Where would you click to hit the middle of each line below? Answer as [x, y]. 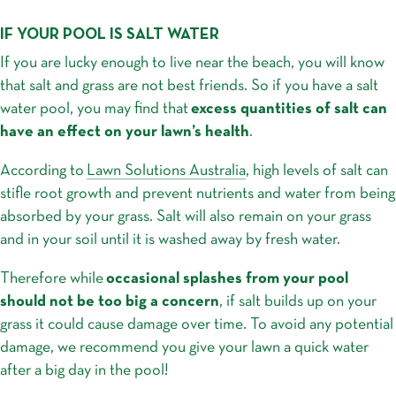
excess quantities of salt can [288, 109]
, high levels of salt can [317, 171]
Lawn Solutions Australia [166, 171]
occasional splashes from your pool [227, 278]
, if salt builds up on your [298, 301]
